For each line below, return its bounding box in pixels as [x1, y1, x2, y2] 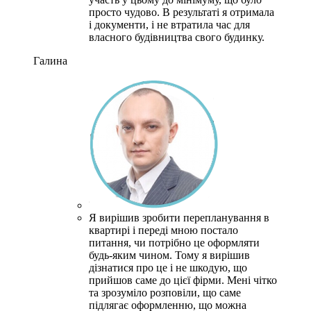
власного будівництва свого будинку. [89, 31, 264, 43]
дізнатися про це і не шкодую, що [89, 262, 247, 274]
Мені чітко [227, 274, 277, 286]
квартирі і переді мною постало [89, 224, 238, 236]
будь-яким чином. [89, 249, 172, 261]
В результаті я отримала [162, 6, 274, 18]
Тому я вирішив [175, 249, 250, 261]
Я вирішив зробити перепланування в [89, 212, 269, 224]
